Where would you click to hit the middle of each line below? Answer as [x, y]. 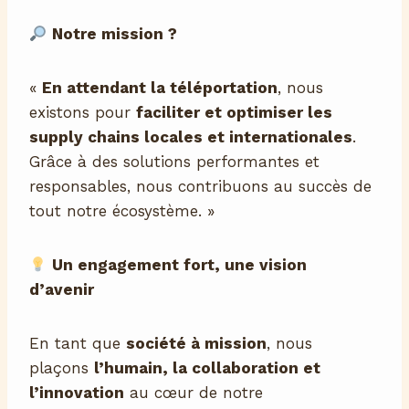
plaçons [62, 368]
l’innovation [77, 393]
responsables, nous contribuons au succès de [200, 187]
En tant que [78, 344]
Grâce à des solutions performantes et [174, 162]
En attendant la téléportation [160, 88]
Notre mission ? [122, 34]
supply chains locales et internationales [191, 137]
